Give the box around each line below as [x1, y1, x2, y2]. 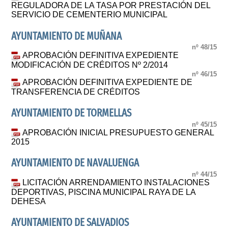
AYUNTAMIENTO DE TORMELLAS [11, 107, 132, 120]
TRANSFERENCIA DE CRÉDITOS [11, 87, 140, 96]
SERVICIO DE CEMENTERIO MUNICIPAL [11, 10, 168, 19]
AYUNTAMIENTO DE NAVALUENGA [11, 157, 139, 170]
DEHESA [11, 196, 46, 206]
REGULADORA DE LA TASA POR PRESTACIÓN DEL [11, 1, 211, 10]
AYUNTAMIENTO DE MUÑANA [11, 30, 122, 43]
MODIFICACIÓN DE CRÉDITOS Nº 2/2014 [11, 60, 168, 69]
